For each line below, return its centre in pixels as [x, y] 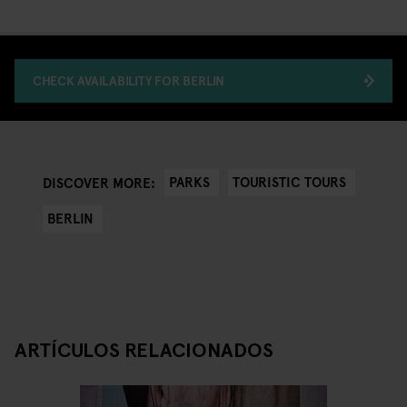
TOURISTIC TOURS [290, 182]
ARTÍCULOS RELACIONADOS [144, 349]
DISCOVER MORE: [99, 182]
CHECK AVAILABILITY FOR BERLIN [129, 81]
